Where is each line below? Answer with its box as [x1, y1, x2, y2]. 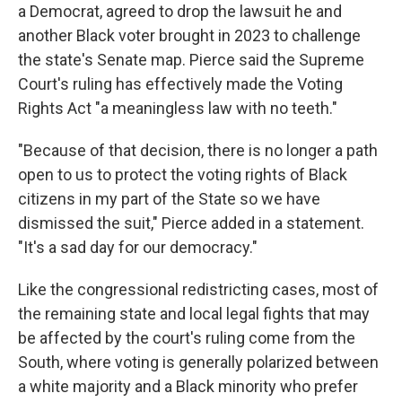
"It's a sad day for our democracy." [18, 238, 258, 257]
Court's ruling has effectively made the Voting [18, 74, 343, 93]
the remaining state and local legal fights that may [18, 304, 370, 323]
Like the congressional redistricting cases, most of [18, 280, 379, 299]
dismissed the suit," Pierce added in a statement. [18, 214, 364, 232]
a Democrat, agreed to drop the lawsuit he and [18, 2, 342, 21]
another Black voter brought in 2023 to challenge [18, 26, 361, 45]
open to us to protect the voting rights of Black [18, 165, 347, 184]
